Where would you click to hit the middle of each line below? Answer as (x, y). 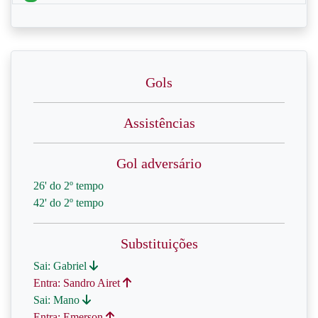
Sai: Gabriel (61, 266)
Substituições (159, 243)
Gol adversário (159, 163)
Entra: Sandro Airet (78, 283)
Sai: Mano (58, 300)
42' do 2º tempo (68, 203)
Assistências (159, 123)
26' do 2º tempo (68, 186)
